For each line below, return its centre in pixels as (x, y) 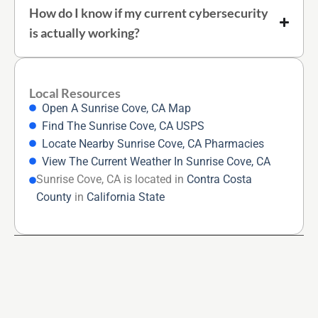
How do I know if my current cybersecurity (149, 12)
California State (126, 197)
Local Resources (75, 93)
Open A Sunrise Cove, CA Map (116, 108)
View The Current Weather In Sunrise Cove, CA (156, 161)
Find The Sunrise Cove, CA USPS (123, 126)
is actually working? (84, 32)
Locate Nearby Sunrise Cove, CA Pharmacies (153, 143)
